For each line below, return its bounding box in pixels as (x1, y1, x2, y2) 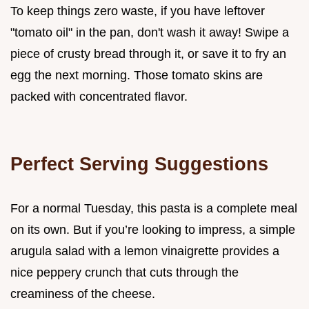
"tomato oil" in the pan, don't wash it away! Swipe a (10, 26, 289, 40)
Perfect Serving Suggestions (10, 153, 268, 175)
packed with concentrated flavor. (10, 90, 188, 104)
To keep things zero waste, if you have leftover (10, 4, 265, 19)
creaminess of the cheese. (10, 287, 155, 301)
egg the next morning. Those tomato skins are (10, 68, 263, 83)
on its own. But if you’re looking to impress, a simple (10, 223, 295, 237)
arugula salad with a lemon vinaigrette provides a (10, 244, 279, 259)
